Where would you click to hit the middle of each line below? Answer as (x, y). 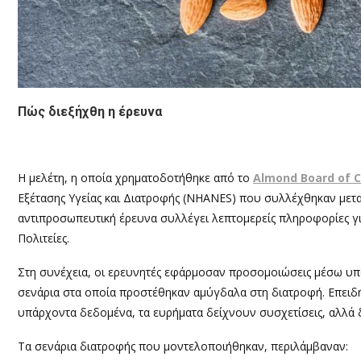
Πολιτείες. (44, 239)
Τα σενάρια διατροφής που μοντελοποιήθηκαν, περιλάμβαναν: (183, 346)
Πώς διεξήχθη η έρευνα (90, 112)
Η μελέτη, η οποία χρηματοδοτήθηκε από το (135, 178)
